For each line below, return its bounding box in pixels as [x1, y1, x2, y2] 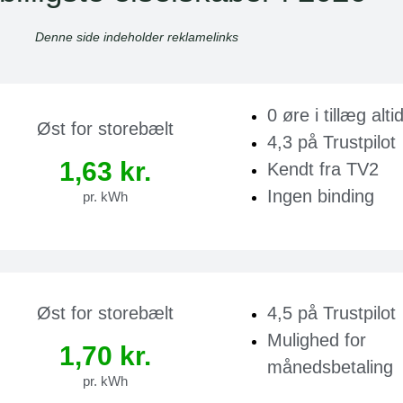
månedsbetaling [267, 356, 393, 377]
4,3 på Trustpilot [267, 131, 396, 152]
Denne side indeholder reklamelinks [35, 29, 238, 44]
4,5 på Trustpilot [267, 302, 396, 323]
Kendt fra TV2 [267, 158, 379, 179]
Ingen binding [267, 185, 374, 206]
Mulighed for [267, 329, 366, 350]
